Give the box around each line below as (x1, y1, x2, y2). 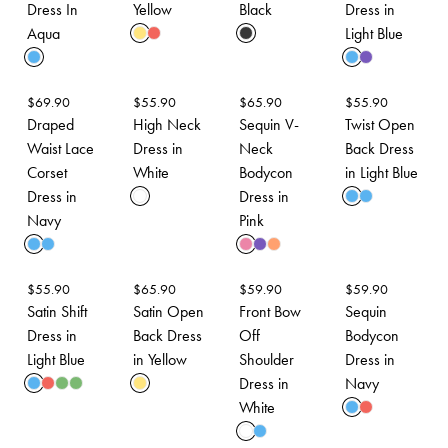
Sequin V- (239, 114, 299, 135)
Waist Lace (27, 138, 94, 159)
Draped (27, 114, 74, 135)
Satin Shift (27, 301, 87, 322)
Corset (27, 162, 67, 183)
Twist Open (345, 114, 415, 135)
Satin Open (133, 301, 204, 322)
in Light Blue (345, 162, 418, 183)
